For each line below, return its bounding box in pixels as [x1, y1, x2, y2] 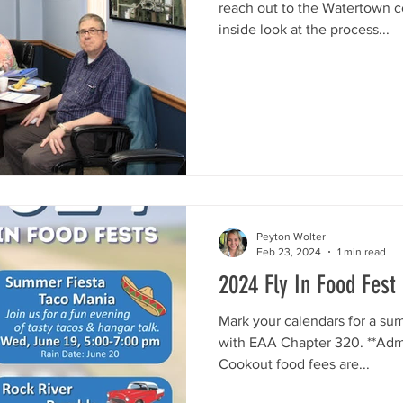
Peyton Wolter [256, 230, 326, 243]
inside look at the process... [219, 21, 390, 37]
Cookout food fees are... [219, 356, 370, 372]
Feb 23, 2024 [256, 245, 321, 258]
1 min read [337, 245, 386, 258]
